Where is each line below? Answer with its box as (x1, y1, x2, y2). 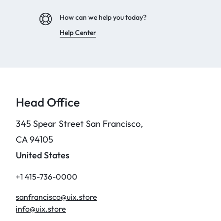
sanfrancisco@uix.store (16, 192, 97, 202)
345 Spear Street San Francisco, (16, 118, 143, 129)
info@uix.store (16, 204, 66, 214)
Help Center (60, 28, 96, 37)
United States (16, 149, 70, 161)
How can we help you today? (60, 13, 147, 22)
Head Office (16, 95, 80, 110)
